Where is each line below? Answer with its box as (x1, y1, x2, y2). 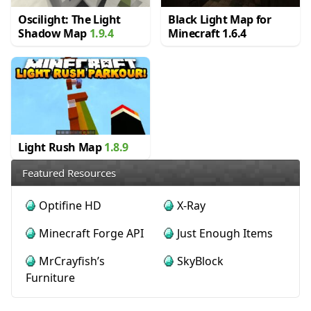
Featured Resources (22, 166, 116, 180)
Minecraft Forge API (39, 226, 144, 242)
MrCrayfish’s (39, 253, 105, 269)
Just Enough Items (177, 226, 273, 242)
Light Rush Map (18, 140, 104, 155)
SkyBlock (177, 253, 224, 269)
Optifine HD (39, 198, 101, 214)
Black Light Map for (168, 11, 271, 27)
